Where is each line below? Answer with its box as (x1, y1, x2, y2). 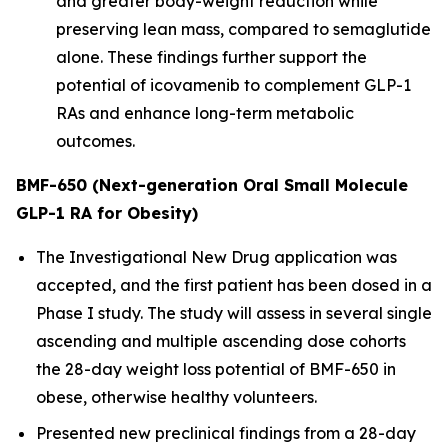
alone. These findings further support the (56, 47, 367, 67)
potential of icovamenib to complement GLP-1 (56, 75, 411, 95)
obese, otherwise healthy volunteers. (36, 387, 317, 407)
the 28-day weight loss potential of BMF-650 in (36, 359, 396, 379)
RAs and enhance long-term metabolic (56, 103, 354, 123)
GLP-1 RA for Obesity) (16, 203, 198, 223)
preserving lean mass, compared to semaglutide (56, 19, 431, 39)
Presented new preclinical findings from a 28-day (36, 423, 416, 443)
